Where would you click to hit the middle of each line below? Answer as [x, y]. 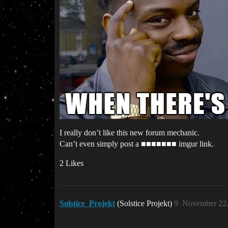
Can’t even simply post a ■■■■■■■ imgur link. [137, 144]
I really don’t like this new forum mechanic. [130, 132]
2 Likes [72, 163]
